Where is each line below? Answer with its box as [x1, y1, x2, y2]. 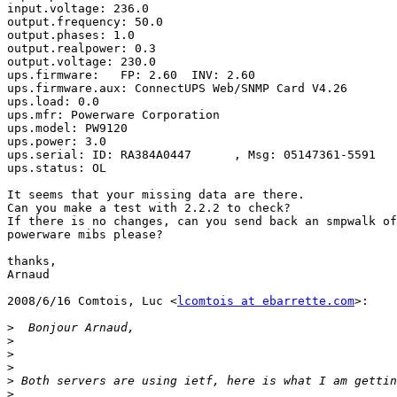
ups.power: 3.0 [7, 135, 106, 149]
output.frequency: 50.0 [7, 15, 163, 29]
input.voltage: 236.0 [7, 2, 149, 16]
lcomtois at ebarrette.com [177, 294, 354, 308]
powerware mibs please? [7, 228, 163, 242]
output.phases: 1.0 [7, 28, 135, 43]
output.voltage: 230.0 [7, 55, 156, 69]
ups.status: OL [7, 161, 106, 175]
